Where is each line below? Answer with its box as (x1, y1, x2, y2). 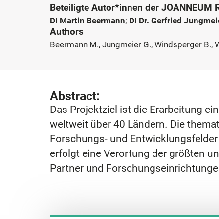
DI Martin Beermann (50, 15, 125, 25)
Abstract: (50, 88, 100, 103)
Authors (50, 25, 84, 37)
